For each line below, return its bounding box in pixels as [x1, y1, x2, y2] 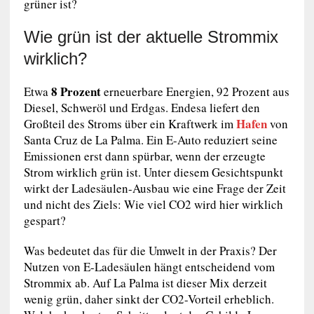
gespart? [23, 212, 66, 229]
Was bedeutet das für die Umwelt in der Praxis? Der [23, 243, 277, 259]
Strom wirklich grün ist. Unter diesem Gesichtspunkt [23, 164, 283, 181]
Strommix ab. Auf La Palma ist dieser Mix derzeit [23, 275, 267, 292]
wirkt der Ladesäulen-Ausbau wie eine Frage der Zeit [23, 180, 286, 197]
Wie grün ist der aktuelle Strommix [23, 27, 278, 47]
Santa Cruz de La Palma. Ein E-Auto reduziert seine [23, 132, 278, 149]
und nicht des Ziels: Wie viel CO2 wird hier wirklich [23, 196, 283, 213]
